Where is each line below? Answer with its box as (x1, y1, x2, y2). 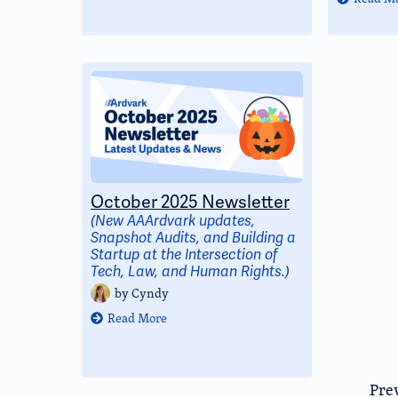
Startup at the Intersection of (91, 246, 277, 264)
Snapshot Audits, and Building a (91, 229, 296, 247)
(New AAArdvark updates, (91, 212, 255, 230)
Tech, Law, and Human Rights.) (91, 263, 290, 281)
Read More (107, 308, 168, 327)
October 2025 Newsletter (91, 190, 290, 213)
